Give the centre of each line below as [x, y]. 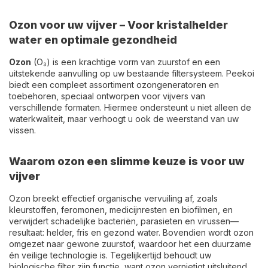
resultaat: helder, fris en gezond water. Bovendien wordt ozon [131, 232]
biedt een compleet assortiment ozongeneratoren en [114, 85]
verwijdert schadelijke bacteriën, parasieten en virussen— [124, 221]
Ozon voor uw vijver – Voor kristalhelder [118, 25]
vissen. [22, 130]
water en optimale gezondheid [93, 40]
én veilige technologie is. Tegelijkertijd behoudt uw [110, 255]
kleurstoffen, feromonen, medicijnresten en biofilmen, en [121, 210]
